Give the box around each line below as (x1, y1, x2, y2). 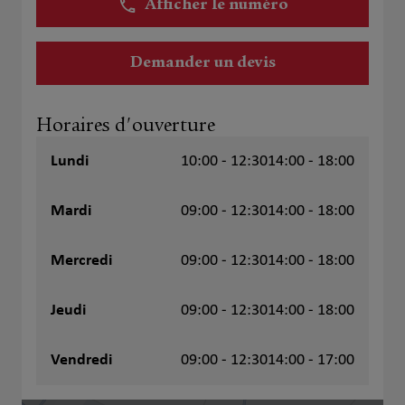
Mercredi (51, 252, 112, 269)
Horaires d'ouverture (36, 114, 215, 137)
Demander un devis (129, 55, 276, 71)
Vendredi (51, 352, 112, 369)
